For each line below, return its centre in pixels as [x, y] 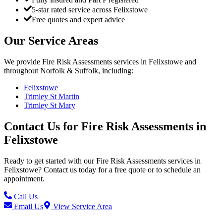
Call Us [25, 197]
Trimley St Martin [52, 97]
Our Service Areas [51, 41]
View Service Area [82, 207]
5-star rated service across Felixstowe [90, 10]
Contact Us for [43, 127]
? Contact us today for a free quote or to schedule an [119, 170]
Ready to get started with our [50, 161]
